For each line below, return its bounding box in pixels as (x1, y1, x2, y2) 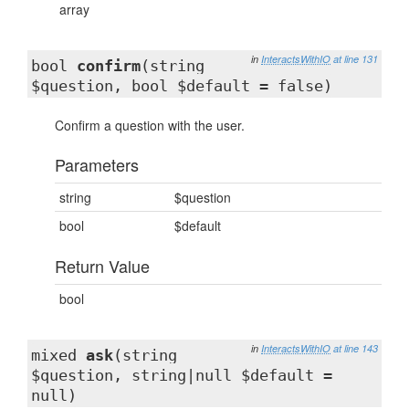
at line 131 (333, 52, 378, 66)
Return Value (55, 254, 150, 278)
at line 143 (333, 341, 378, 355)
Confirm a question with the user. (55, 116, 245, 134)
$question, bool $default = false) (31, 77, 332, 95)
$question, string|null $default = (31, 366, 332, 384)
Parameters (55, 152, 139, 176)
